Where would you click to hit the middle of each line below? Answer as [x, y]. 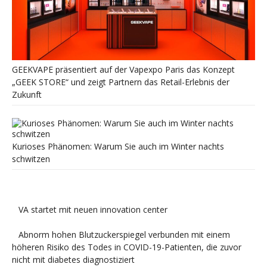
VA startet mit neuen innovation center [93, 210]
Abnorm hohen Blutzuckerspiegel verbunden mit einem [124, 235]
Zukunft [27, 95]
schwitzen [31, 159]
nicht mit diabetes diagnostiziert [73, 260]
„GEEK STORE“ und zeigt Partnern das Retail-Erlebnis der [121, 82]
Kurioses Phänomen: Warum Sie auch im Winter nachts [118, 147]
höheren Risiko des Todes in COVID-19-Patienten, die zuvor [127, 247]
